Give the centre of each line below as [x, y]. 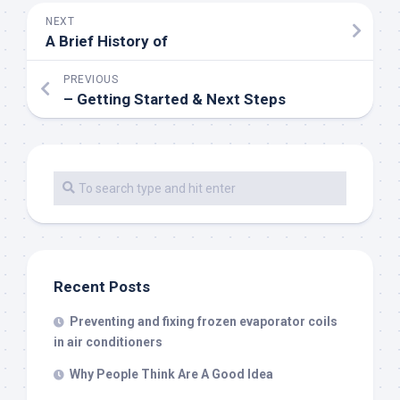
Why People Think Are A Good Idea [171, 375]
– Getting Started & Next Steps [175, 100]
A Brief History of [107, 42]
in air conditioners [108, 342]
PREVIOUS [91, 80]
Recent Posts [102, 287]
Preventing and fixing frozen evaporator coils [204, 322]
